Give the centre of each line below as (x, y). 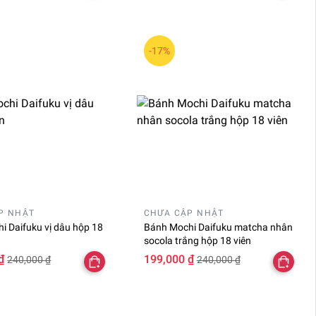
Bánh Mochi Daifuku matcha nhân (218, 227)
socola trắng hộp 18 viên (197, 240)
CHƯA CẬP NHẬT (184, 213)
